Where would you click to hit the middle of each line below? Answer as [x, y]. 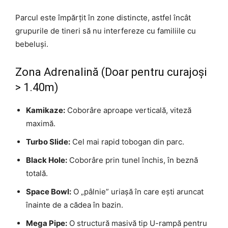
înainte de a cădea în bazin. [75, 205]
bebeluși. [32, 44]
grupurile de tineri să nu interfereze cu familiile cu [106, 31]
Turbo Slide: [48, 142]
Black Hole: [47, 160]
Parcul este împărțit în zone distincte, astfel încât [103, 18]
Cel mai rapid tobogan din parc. [127, 142]
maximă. [41, 124]
